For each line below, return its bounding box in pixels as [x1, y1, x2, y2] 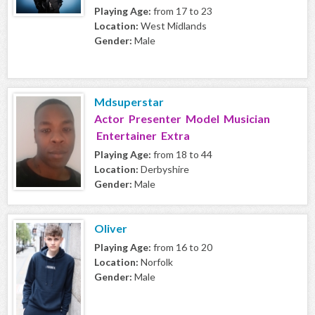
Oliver [94, 221, 127, 236]
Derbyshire [139, 163, 189, 176]
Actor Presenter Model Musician [94, 112, 270, 126]
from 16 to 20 [151, 241, 212, 254]
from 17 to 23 [151, 5, 212, 18]
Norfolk [139, 256, 173, 269]
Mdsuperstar [94, 95, 164, 109]
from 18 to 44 [151, 148, 212, 161]
